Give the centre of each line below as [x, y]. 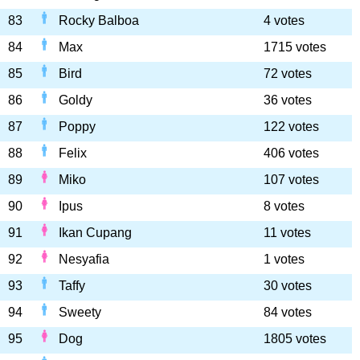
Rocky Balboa [99, 20]
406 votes [291, 153]
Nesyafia [84, 259]
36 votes [288, 100]
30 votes [288, 286]
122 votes [291, 127]
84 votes [288, 312]
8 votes [284, 206]
